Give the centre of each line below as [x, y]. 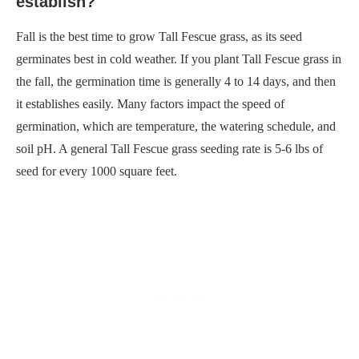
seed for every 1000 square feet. [97, 171]
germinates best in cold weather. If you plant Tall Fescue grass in [179, 58]
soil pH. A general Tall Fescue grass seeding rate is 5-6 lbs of [169, 148]
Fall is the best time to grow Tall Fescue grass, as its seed [159, 36]
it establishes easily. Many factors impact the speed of [150, 103]
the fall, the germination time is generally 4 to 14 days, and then [176, 81]
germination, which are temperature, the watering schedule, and [176, 126]
